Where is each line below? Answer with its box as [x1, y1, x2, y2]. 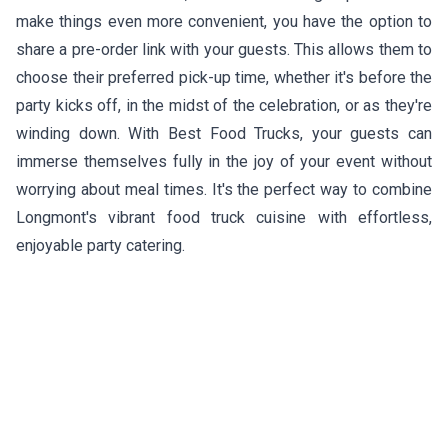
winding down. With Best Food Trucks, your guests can [16, 123, 432, 143]
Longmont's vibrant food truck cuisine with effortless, [16, 207, 432, 227]
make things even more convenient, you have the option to [16, 11, 432, 31]
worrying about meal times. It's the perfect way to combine [16, 179, 432, 199]
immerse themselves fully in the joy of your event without [16, 151, 432, 171]
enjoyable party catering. [16, 235, 185, 255]
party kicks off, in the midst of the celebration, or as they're [16, 95, 432, 115]
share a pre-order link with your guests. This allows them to [16, 39, 432, 59]
